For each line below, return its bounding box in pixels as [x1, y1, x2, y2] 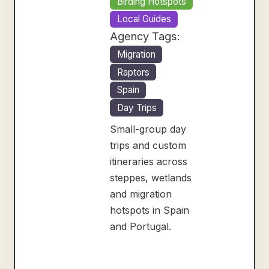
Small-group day [110, 122, 187, 135]
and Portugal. [110, 220, 172, 232]
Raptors [116, 66, 150, 78]
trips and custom [110, 139, 187, 151]
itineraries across [110, 155, 188, 168]
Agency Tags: [110, 29, 181, 43]
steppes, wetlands [110, 171, 192, 184]
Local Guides [116, 13, 171, 25]
